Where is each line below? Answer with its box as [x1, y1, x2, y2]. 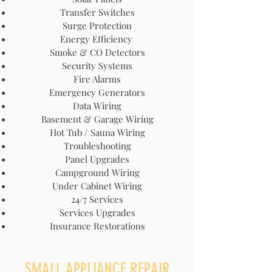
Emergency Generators [49, 86, 145, 98]
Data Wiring [73, 100, 121, 112]
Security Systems [62, 59, 132, 72]
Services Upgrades [59, 206, 135, 219]
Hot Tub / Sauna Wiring [49, 126, 145, 138]
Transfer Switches [59, 6, 135, 18]
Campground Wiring [55, 166, 140, 178]
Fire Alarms [73, 73, 121, 85]
